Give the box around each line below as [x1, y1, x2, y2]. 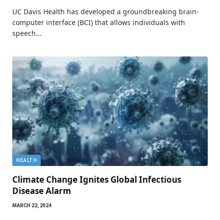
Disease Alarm [12, 185, 71, 197]
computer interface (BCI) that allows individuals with [12, 17, 185, 27]
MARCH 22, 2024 [12, 203, 52, 209]
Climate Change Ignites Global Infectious [12, 174, 181, 186]
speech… [12, 28, 41, 38]
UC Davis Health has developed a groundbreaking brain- [12, 6, 199, 16]
